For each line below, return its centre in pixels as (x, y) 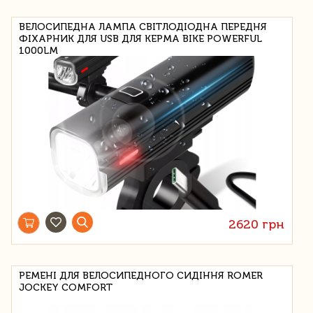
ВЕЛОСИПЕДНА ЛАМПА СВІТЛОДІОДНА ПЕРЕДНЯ (143, 27)
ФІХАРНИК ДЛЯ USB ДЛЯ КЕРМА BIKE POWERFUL (140, 38)
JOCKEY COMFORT (66, 287)
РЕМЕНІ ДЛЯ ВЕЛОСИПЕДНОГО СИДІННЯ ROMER (141, 275)
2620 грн (257, 224)
